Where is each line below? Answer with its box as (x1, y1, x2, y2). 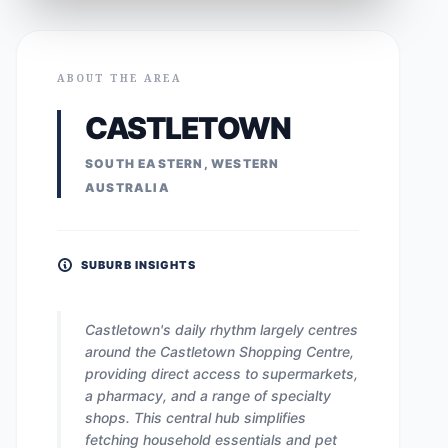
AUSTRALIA (85, 180, 170, 195)
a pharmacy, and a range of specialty (85, 387, 331, 404)
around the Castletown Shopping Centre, (85, 343, 354, 360)
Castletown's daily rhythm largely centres (85, 321, 358, 338)
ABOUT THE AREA (57, 71, 182, 85)
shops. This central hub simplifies (85, 409, 306, 426)
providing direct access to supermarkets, (85, 365, 358, 382)
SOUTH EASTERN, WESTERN (85, 156, 280, 171)
